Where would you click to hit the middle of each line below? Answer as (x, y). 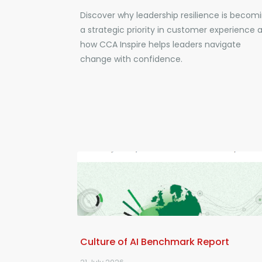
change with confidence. (131, 59)
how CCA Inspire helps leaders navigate (161, 44)
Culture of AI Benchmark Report (155, 242)
